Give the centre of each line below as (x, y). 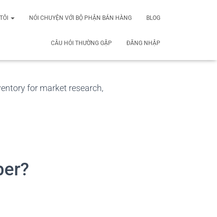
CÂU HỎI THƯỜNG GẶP (81, 43)
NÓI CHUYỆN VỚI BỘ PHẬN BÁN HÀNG (80, 18)
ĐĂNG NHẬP (143, 43)
